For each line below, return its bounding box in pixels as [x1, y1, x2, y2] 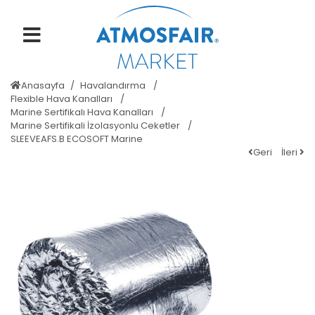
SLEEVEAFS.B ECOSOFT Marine [11, 132, 143, 146]
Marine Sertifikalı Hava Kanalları [11, 105, 155, 119]
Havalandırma [80, 79, 148, 92]
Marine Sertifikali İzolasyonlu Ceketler [11, 119, 182, 132]
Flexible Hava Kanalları [11, 92, 115, 105]
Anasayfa [21, 79, 65, 92]
